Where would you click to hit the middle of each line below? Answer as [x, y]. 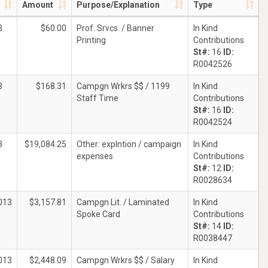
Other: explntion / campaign [129, 144]
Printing [91, 40]
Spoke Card [98, 214]
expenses [95, 156]
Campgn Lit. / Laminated [123, 202]
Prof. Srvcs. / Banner [115, 28]
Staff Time [98, 98]
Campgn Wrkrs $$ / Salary [126, 260]
